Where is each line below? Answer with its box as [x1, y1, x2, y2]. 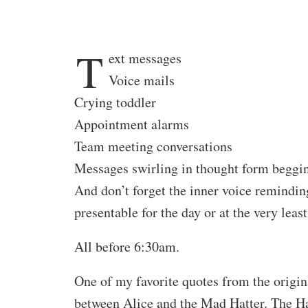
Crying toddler [74, 93, 156, 111]
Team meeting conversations [74, 137, 232, 155]
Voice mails [109, 71, 175, 89]
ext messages [109, 49, 181, 67]
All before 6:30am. [74, 237, 179, 256]
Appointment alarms [74, 115, 189, 133]
